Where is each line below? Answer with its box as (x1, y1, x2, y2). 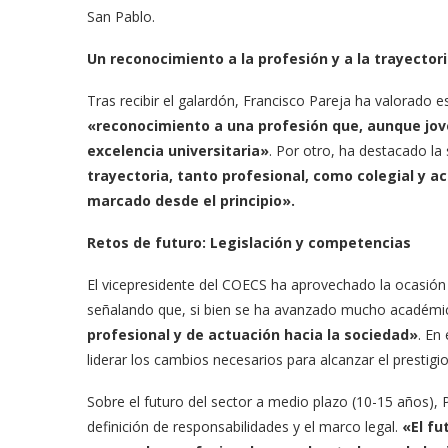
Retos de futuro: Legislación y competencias (87, 233, 411, 253)
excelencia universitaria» (87, 141, 269, 161)
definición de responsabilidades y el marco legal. (87, 417, 402, 437)
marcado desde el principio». (87, 191, 295, 211)
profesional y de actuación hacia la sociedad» (87, 325, 418, 345)
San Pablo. (87, 7, 155, 27)
